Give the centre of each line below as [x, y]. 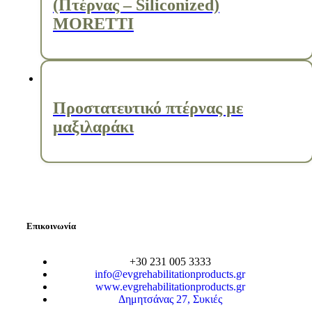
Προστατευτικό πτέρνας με [148, 108]
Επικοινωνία [51, 226]
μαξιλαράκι [93, 127]
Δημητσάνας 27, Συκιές [170, 299]
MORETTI [93, 24]
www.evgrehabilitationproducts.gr [170, 286]
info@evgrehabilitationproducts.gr [170, 274]
